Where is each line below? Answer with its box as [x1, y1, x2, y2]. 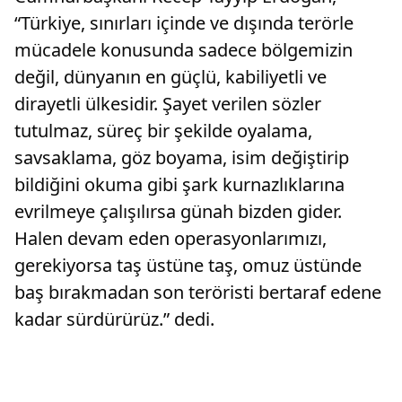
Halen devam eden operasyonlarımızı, [14, 226, 327, 250]
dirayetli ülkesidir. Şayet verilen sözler [14, 92, 321, 116]
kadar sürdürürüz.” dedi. [14, 307, 214, 331]
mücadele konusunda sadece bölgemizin [14, 38, 353, 62]
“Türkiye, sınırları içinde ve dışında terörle [14, 11, 354, 35]
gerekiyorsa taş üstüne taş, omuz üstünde [14, 253, 362, 277]
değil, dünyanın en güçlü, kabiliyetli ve [14, 65, 327, 89]
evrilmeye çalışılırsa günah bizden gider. [14, 199, 342, 223]
